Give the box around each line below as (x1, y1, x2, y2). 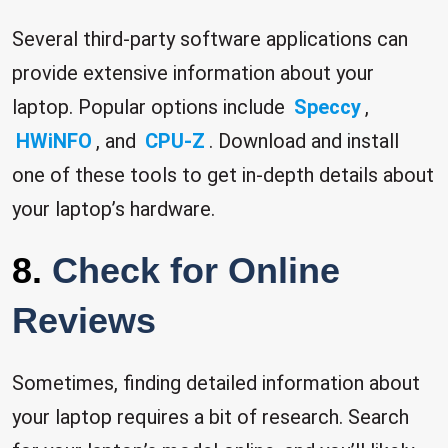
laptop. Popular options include (12, 95, 290, 119)
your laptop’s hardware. (12, 197, 215, 221)
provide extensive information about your (12, 61, 374, 85)
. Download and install (209, 129, 399, 153)
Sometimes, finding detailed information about (12, 371, 420, 395)
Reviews (12, 300, 156, 341)
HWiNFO (16, 129, 92, 153)
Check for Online (52, 250, 340, 291)
